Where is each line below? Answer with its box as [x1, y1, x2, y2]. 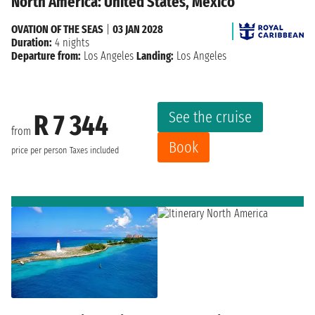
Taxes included [70, 144, 119, 156]
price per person [11, 144, 67, 156]
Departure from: [11, 49, 81, 63]
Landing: [136, 49, 174, 63]
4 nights [52, 36, 89, 50]
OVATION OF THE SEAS [11, 22, 103, 37]
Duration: [11, 36, 52, 50]
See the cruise [169, 108, 252, 127]
